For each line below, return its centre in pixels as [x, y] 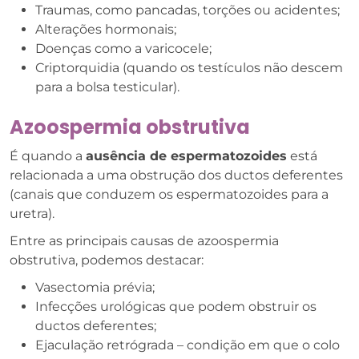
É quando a [48, 156]
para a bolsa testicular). [107, 87]
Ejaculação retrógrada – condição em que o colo [188, 345]
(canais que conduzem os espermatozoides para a [169, 194]
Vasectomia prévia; [95, 287]
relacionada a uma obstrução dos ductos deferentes [176, 175]
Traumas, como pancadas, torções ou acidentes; [188, 10]
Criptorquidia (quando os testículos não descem [189, 68]
